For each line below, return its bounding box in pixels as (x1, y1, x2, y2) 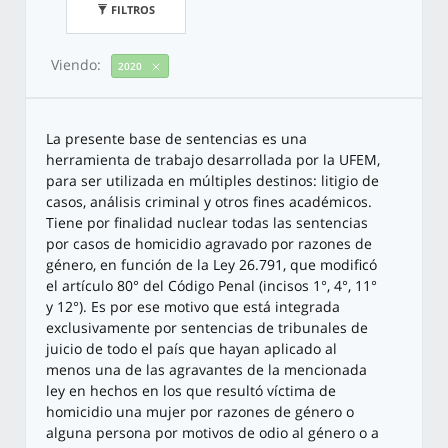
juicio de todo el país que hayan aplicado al (46, 339, 337, 359)
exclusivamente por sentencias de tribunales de (46, 318, 368, 338)
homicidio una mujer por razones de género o (46, 402, 354, 422)
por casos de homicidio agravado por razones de (46, 234, 372, 254)
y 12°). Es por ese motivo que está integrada (46, 297, 340, 317)
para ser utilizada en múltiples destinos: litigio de (46, 171, 379, 191)
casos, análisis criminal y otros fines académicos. (46, 192, 372, 212)
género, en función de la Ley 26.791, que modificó (46, 255, 377, 275)
